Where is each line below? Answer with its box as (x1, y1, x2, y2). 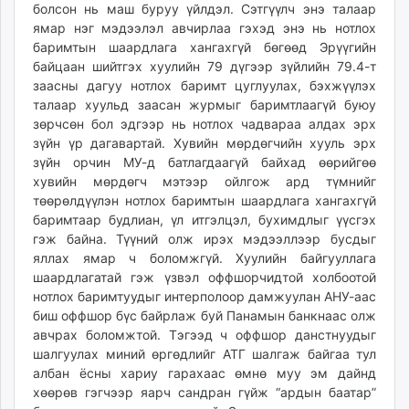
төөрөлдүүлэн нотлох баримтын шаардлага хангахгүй (33, 193, 376, 209)
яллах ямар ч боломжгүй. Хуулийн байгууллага (33, 250, 376, 267)
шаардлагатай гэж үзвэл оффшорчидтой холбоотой (33, 269, 376, 286)
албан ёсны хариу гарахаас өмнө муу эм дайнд (33, 365, 376, 382)
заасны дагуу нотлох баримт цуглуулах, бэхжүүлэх (33, 78, 376, 94)
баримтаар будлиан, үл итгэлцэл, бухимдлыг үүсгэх (33, 212, 376, 228)
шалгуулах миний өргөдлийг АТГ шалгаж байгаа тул (33, 346, 376, 362)
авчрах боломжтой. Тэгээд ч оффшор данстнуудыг (33, 327, 376, 343)
